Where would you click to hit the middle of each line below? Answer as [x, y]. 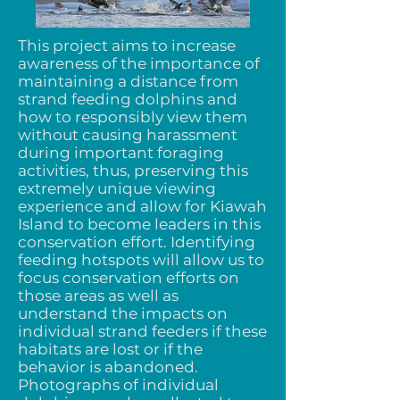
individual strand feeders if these [142, 331]
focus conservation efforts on [129, 278]
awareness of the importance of [139, 63]
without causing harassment [128, 135]
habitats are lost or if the [110, 349]
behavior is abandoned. [108, 367]
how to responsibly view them [133, 117]
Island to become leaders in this [139, 224]
